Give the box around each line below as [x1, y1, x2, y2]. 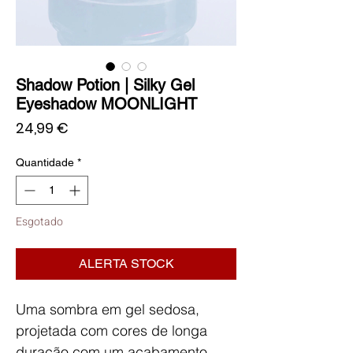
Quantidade [16, 155, 74, 169]
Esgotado [16, 213, 63, 230]
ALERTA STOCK [78, 255, 174, 271]
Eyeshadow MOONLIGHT [16, 94, 197, 113]
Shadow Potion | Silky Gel [16, 75, 195, 95]
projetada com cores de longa [16, 321, 207, 340]
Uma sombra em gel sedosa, [16, 299, 199, 318]
